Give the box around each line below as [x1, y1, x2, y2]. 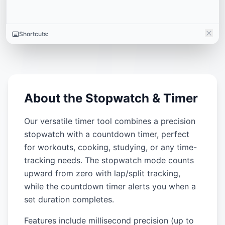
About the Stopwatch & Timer [24, 91, 198, 105]
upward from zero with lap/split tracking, [24, 168, 180, 178]
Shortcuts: [19, 30, 48, 38]
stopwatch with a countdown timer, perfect [24, 129, 189, 139]
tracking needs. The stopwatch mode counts [24, 155, 194, 165]
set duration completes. [24, 194, 114, 204]
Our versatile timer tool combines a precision [24, 116, 195, 126]
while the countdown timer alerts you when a [24, 181, 196, 191]
